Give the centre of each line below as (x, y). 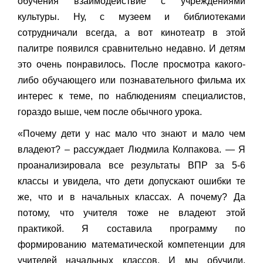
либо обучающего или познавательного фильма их (131, 80)
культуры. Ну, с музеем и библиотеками (131, 17)
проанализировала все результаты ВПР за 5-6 (131, 166)
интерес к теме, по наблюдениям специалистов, (131, 96)
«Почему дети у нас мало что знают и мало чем (131, 134)
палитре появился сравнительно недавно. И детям (131, 49)
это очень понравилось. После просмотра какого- (131, 65)
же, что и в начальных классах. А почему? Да (131, 197)
